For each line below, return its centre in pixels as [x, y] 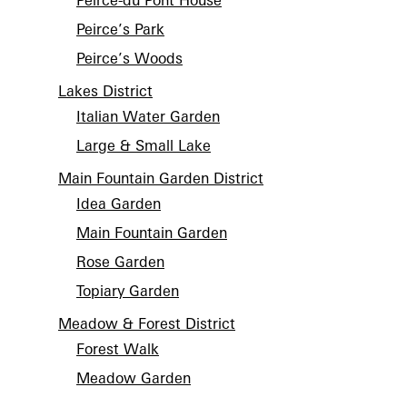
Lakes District [105, 91]
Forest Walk [118, 349]
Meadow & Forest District [147, 323]
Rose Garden [120, 262]
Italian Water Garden [148, 116]
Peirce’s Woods [129, 58]
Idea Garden [119, 203]
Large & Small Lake [144, 145]
